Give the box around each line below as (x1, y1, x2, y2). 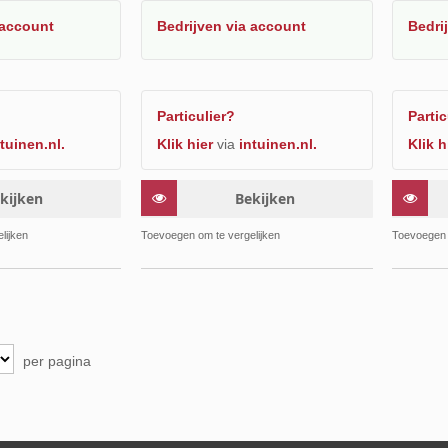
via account (225, 17, 306, 34)
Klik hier (156, 135, 213, 152)
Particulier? (156, 107, 235, 124)
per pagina (22, 352, 91, 369)
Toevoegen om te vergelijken (140, 228, 280, 241)
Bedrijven (156, 17, 226, 34)
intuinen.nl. (238, 135, 317, 152)
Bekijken (234, 188, 295, 208)
